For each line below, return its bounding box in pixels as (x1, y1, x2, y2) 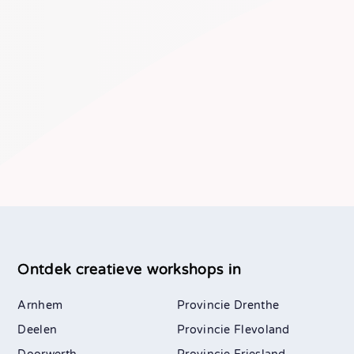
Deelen (17, 322, 58, 337)
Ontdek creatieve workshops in (17, 260, 246, 278)
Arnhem (17, 298, 63, 312)
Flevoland (234, 322, 290, 337)
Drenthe (234, 298, 280, 312)
